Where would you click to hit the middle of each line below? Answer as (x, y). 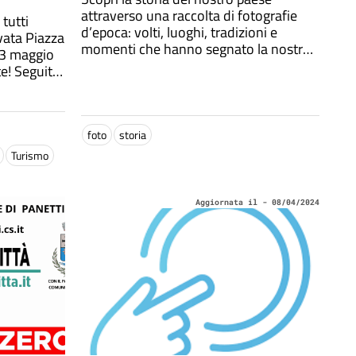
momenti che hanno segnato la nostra (195, 49)
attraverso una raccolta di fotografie (189, 15)
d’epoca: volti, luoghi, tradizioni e (179, 32)
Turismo (30, 155)
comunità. (111, 66)
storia (133, 135)
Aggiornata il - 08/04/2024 (257, 202)
